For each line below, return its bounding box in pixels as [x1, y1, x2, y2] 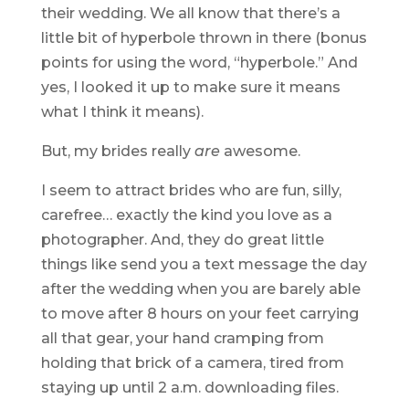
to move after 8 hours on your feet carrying [40, 305, 359, 322]
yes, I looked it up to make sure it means [40, 79, 341, 96]
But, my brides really [40, 142, 194, 160]
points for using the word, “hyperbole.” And [40, 54, 358, 71]
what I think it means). [40, 103, 204, 121]
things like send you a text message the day [40, 256, 367, 273]
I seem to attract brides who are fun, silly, [40, 182, 341, 199]
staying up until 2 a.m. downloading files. [40, 379, 339, 396]
